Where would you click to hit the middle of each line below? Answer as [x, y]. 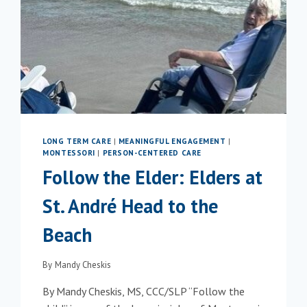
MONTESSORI [69, 153]
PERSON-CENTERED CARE [152, 153]
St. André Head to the [131, 206]
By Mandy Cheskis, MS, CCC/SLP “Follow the [144, 291]
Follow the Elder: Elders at [153, 177]
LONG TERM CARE [77, 142]
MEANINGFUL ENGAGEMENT [172, 142]
